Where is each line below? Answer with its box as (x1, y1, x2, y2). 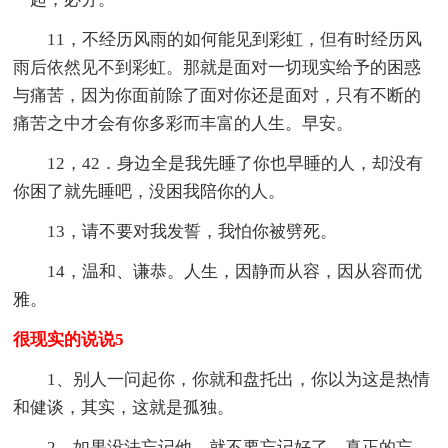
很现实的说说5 (13, 330, 125, 350)
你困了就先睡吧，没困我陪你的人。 (13, 182, 286, 202)
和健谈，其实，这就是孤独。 (13, 398, 235, 418)
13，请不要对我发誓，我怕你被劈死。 (47, 222, 338, 242)
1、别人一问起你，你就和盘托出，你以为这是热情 (47, 370, 431, 390)
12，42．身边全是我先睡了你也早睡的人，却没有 (47, 154, 424, 174)
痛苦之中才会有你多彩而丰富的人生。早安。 (13, 114, 354, 134)
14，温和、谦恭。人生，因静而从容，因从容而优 (47, 262, 423, 282)
